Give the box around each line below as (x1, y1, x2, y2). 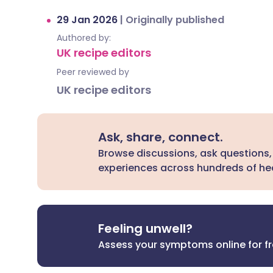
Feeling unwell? (98, 220, 193, 237)
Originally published (126, 13, 224, 27)
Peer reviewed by (57, 66, 129, 78)
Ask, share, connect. (98, 129, 224, 146)
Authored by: (57, 32, 111, 44)
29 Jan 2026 (57, 13, 120, 27)
